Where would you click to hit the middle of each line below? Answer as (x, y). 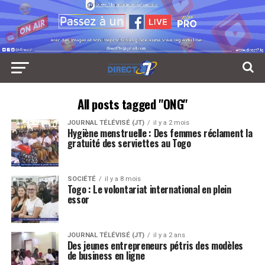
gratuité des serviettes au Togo (129, 143)
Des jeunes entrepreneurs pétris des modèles (155, 245)
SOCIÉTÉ (81, 179)
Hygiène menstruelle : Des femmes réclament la (160, 133)
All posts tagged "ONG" (132, 104)
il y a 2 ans (169, 235)
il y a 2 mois (171, 122)
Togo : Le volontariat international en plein (149, 189)
